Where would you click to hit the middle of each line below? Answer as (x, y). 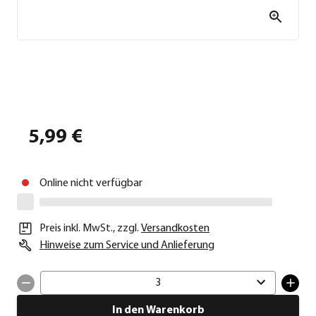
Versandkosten (175, 229)
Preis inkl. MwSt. (76, 229)
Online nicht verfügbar (91, 184)
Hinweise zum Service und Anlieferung (127, 246)
